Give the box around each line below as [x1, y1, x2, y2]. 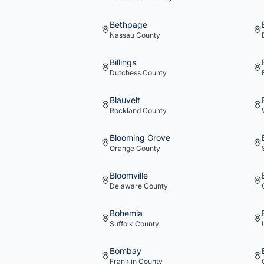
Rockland [110, 106, 141, 115]
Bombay [110, 246, 141, 256]
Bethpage [110, 19, 147, 29]
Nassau [110, 31, 134, 39]
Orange [110, 144, 134, 153]
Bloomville [110, 170, 148, 180]
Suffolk [110, 219, 133, 228]
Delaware [110, 181, 142, 190]
